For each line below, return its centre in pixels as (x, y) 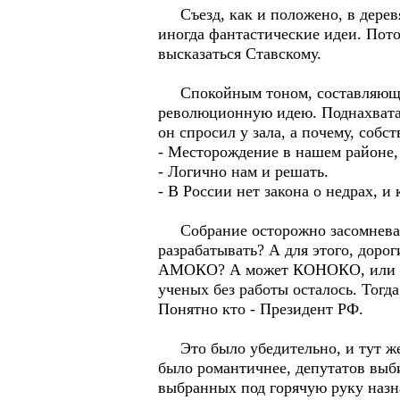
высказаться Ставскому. (240, 54)
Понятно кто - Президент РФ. (261, 309)
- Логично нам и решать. (243, 171)
